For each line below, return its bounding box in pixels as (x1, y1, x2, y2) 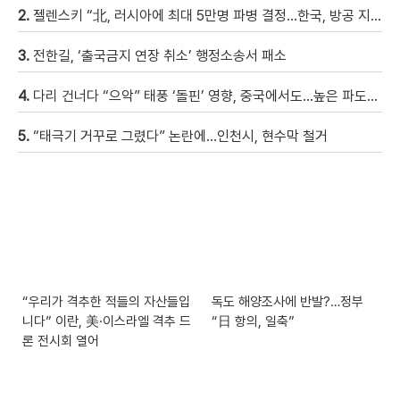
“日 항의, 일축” (212, 313, 296, 330)
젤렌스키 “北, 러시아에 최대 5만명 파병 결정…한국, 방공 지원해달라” (33, 6, 371, 24)
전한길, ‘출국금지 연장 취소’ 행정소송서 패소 (33, 46, 287, 64)
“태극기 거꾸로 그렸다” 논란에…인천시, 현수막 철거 (33, 127, 328, 145)
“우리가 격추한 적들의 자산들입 (22, 294, 190, 311)
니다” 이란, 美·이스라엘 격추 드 (22, 313, 191, 330)
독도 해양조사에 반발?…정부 (212, 294, 364, 311)
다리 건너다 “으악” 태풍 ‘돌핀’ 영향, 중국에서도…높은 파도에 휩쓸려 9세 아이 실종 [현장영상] (33, 87, 367, 104)
